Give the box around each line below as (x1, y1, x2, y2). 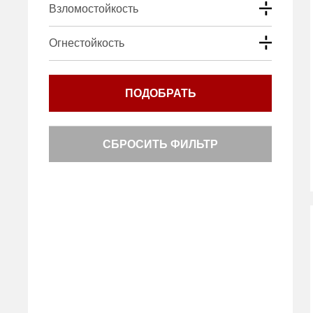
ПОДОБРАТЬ (124, 87, 196, 99)
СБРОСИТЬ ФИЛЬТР (103, 138, 219, 150)
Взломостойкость (49, 3, 139, 15)
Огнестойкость (49, 37, 125, 49)
